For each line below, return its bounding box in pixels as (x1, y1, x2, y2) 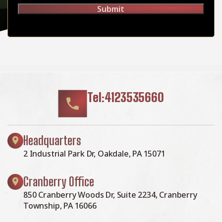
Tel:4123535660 (87, 89, 164, 105)
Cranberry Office (23, 173, 94, 189)
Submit (97, 3, 125, 14)
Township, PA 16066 (23, 200, 97, 211)
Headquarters (23, 132, 81, 148)
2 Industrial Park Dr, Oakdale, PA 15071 (23, 148, 166, 159)
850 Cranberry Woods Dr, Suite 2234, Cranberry (23, 189, 197, 200)
